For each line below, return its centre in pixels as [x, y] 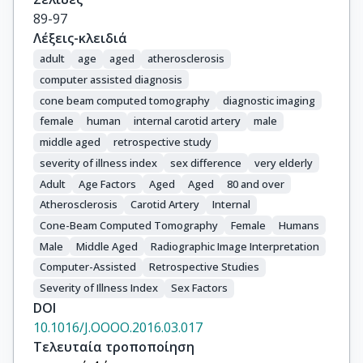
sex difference [206, 162]
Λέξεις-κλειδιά [80, 38]
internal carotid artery [187, 121]
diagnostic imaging [269, 100]
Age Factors [107, 184]
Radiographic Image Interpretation [235, 246]
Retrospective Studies [204, 267]
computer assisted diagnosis [111, 79]
